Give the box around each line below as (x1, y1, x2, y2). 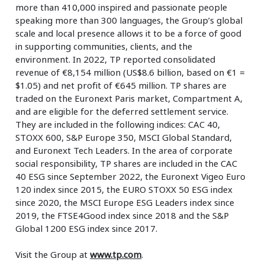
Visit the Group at (15, 248, 91, 260)
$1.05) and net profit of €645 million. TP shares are (15, 79, 227, 91)
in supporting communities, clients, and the (15, 40, 193, 52)
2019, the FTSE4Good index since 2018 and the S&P (15, 209, 230, 221)
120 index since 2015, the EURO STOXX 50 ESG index (15, 183, 233, 195)
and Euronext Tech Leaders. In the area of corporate (15, 144, 233, 156)
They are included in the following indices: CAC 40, (15, 118, 221, 130)
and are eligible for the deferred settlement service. (15, 105, 229, 117)
